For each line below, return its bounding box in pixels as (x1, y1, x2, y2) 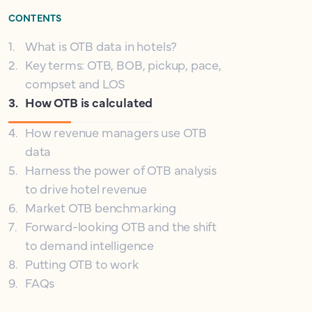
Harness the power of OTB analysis (25, 161, 217, 178)
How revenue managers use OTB (25, 123, 207, 141)
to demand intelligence (25, 236, 155, 253)
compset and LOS (25, 75, 126, 92)
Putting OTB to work (25, 255, 139, 272)
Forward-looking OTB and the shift (25, 217, 217, 235)
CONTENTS (8, 10, 62, 24)
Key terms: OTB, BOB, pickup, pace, (25, 56, 221, 73)
